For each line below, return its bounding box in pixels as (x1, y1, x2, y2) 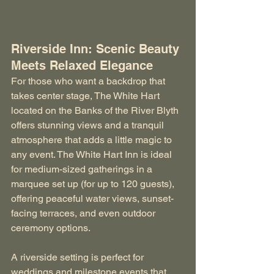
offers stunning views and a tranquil (11, 119, 166, 131)
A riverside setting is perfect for (11, 251, 146, 263)
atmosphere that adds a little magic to (11, 133, 174, 146)
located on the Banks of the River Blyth (11, 104, 181, 116)
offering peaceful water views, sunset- (11, 192, 174, 204)
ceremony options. (11, 221, 91, 234)
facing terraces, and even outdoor (11, 207, 158, 219)
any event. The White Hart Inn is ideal (11, 148, 174, 160)
